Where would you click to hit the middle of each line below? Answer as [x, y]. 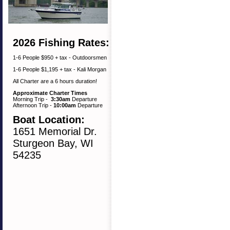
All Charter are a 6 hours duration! [55, 81]
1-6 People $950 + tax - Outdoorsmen [60, 57]
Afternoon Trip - [33, 105]
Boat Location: [50, 120]
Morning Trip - [32, 99]
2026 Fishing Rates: [63, 43]
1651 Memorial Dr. [55, 131]
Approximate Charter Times [50, 93]
